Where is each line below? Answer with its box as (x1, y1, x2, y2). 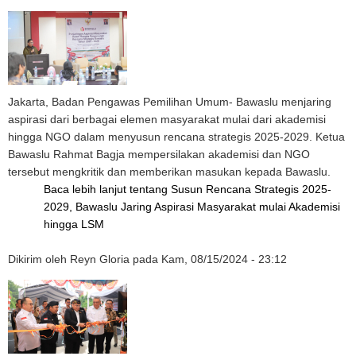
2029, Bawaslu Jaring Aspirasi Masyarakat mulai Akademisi (44, 200, 340, 213)
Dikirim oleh (8, 253, 70, 265)
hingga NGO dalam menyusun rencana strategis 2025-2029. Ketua (8, 130, 345, 143)
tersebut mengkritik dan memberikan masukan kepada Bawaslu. (8, 165, 331, 178)
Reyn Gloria (70, 253, 130, 265)
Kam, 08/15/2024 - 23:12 (161, 253, 287, 265)
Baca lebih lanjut (44, 183, 130, 195)
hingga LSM (44, 218, 104, 230)
